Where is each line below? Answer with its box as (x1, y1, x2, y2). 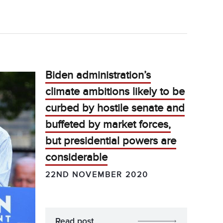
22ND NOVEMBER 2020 (45, 169, 148, 180)
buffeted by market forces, (45, 118, 171, 132)
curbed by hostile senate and (45, 102, 185, 115)
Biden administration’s (45, 69, 151, 83)
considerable (45, 151, 108, 165)
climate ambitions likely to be (45, 85, 185, 99)
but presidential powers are (45, 134, 176, 148)
